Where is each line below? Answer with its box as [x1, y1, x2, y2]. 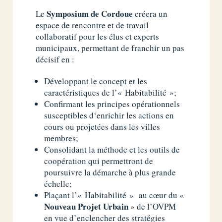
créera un [133, 7, 168, 19]
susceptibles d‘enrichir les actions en [44, 109, 174, 121]
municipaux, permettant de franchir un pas [36, 42, 185, 54]
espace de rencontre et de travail [36, 19, 149, 31]
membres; [44, 132, 79, 144]
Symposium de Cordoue [47, 7, 133, 20]
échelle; [44, 177, 72, 189]
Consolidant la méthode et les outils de [44, 143, 180, 155]
